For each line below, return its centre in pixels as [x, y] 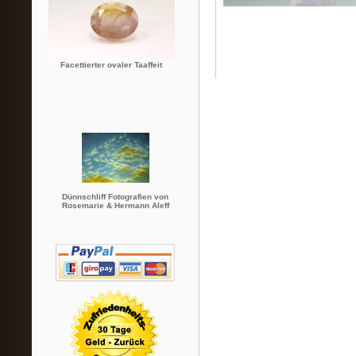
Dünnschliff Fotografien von [115, 197]
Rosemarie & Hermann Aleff [115, 206]
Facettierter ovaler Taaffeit [111, 65]
